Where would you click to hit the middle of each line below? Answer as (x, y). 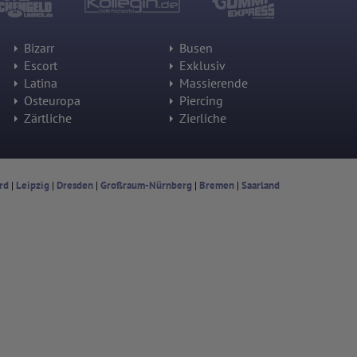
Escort (39, 66)
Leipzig (32, 186)
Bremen (216, 186)
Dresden (75, 186)
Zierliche (201, 118)
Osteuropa (51, 101)
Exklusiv (201, 66)
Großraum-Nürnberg (146, 186)
